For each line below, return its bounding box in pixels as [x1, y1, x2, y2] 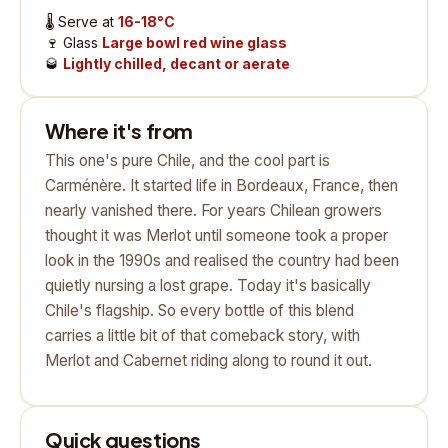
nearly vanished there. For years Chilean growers [45, 201, 382, 221]
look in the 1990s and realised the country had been [45, 251, 399, 271]
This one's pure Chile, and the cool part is [45, 151, 330, 171]
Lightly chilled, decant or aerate [63, 55, 290, 73]
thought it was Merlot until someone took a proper [45, 226, 388, 246]
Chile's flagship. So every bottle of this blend [45, 301, 354, 321]
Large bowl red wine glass [102, 34, 287, 52]
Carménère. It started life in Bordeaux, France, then [45, 176, 398, 196]
